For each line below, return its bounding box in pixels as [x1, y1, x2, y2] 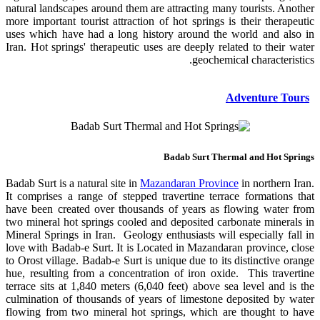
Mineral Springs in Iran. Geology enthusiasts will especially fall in [6, 228, 314, 241]
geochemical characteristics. [192, 53, 314, 66]
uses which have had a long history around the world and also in [6, 27, 314, 40]
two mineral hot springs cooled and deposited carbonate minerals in [6, 215, 314, 228]
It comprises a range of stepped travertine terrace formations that [6, 189, 314, 202]
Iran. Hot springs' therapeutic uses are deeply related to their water [6, 40, 314, 53]
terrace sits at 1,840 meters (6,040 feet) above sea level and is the [6, 279, 314, 292]
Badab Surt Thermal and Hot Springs [164, 151, 314, 163]
